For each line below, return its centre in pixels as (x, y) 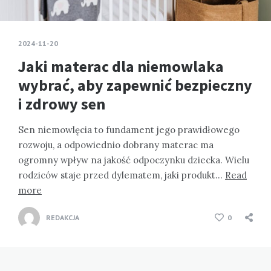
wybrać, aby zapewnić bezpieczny (135, 85)
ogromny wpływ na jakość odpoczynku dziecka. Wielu (134, 160)
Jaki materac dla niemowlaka (121, 66)
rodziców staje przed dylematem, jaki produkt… (122, 175)
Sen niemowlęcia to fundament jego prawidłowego (129, 129)
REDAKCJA (63, 217)
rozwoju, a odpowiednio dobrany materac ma (116, 145)
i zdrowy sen (62, 103)
